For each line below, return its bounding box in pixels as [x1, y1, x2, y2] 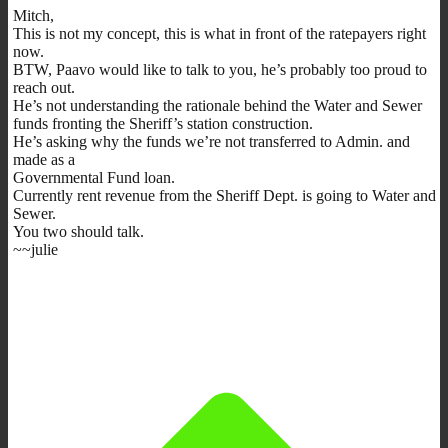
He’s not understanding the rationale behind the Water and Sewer [13, 96, 422, 114]
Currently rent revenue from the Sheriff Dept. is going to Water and [13, 186, 436, 204]
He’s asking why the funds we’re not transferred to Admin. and [13, 132, 410, 150]
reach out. [13, 78, 75, 96]
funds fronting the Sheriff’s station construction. [13, 114, 313, 132]
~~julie [13, 240, 58, 258]
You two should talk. [13, 222, 144, 240]
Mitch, [13, 6, 54, 24]
